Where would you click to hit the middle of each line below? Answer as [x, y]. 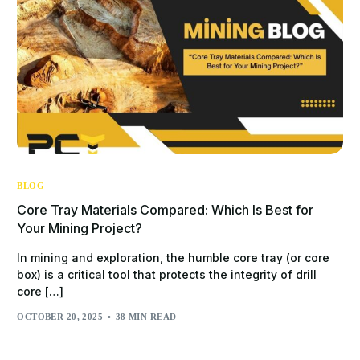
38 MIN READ [146, 317]
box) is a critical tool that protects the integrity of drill [167, 274]
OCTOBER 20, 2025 [60, 317]
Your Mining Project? [80, 228]
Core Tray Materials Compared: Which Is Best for [166, 209]
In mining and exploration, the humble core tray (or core [174, 257]
